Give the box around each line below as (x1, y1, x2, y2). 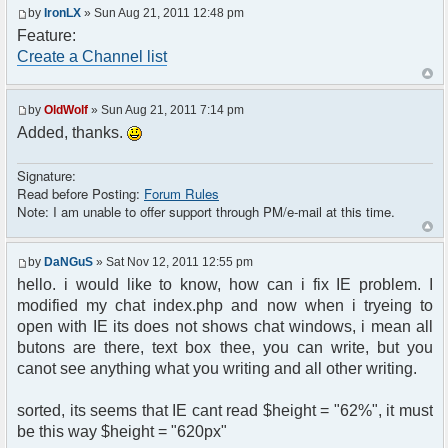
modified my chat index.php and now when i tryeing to (17, 297, 433, 315)
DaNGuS (44, 255, 93, 270)
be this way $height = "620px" (17, 423, 227, 441)
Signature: (17, 165, 76, 185)
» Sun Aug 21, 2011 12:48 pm (81, 6, 244, 21)
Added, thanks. (17, 123, 127, 141)
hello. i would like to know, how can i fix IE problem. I (17, 276, 433, 294)
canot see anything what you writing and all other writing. (17, 360, 417, 378)
